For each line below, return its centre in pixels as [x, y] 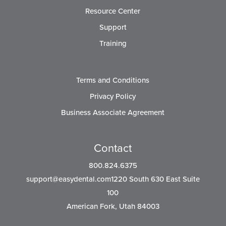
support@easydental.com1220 [76, 179]
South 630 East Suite [163, 179]
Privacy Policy [113, 97]
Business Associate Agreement [113, 113]
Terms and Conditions [113, 80]
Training [113, 43]
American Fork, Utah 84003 [113, 207]
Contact [113, 149]
